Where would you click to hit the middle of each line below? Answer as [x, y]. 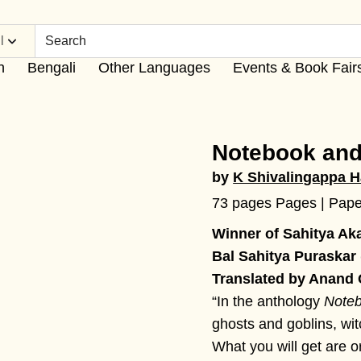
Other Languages [154, 68]
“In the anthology [268, 302]
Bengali [51, 68]
